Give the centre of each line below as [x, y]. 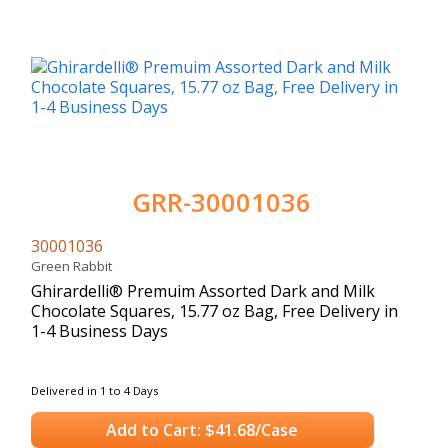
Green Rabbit [74, 265]
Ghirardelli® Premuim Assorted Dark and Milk [203, 290]
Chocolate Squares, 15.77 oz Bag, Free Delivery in [214, 310]
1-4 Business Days [99, 330]
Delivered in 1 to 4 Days [94, 390]
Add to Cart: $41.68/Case [202, 430]
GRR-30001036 [221, 202]
